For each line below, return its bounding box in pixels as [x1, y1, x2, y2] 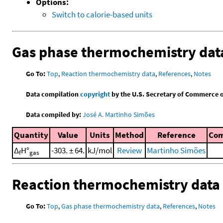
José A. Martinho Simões [83, 110, 155, 119]
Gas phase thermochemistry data [61, 201, 160, 211]
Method [115, 129, 144, 141]
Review [117, 145, 142, 156]
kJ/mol [88, 145, 112, 156]
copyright [80, 90, 111, 99]
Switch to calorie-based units [52, 8, 152, 20]
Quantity [14, 129, 48, 141]
